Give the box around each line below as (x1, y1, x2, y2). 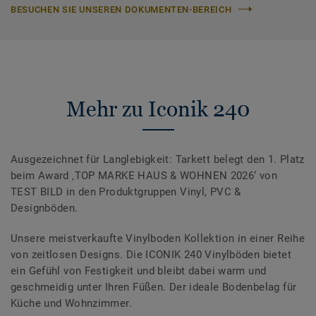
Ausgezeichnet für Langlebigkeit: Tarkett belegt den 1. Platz (11, 152, 305, 166)
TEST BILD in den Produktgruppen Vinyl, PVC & (11, 185, 241, 198)
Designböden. (11, 201, 78, 214)
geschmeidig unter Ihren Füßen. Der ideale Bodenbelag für (11, 280, 297, 293)
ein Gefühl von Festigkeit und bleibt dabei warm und (11, 264, 267, 277)
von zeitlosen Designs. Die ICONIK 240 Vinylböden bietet (11, 248, 291, 261)
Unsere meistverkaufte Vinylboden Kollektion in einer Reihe (11, 231, 305, 245)
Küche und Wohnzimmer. (11, 296, 132, 310)
